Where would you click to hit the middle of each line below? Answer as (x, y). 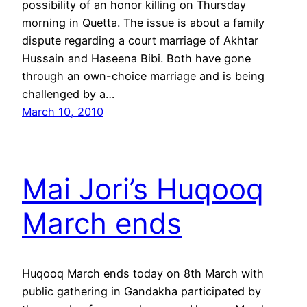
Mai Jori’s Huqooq (143, 188)
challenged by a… (68, 94)
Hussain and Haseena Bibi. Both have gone (136, 59)
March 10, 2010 (63, 112)
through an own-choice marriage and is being (143, 76)
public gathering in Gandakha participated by (142, 291)
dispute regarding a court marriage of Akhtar (140, 41)
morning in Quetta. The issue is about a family (143, 23)
